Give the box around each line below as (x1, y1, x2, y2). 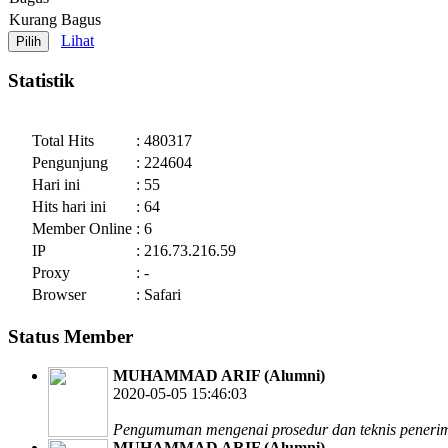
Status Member (8, 325, 133, 347)
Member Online (28, 220, 132, 238)
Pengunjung (28, 154, 108, 172)
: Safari (136, 286, 181, 304)
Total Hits (28, 132, 94, 150)
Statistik (8, 70, 75, 92)
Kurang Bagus (9, 10, 101, 28)
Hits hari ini (28, 198, 106, 216)
